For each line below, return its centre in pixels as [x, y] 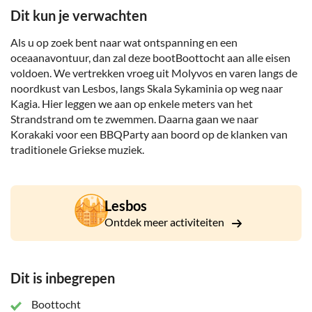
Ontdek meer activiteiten [165, 222]
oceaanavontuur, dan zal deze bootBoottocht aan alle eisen [150, 58]
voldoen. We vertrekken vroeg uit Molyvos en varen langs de [154, 73]
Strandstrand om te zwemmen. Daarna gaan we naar [134, 119]
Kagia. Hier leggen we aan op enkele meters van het [132, 104]
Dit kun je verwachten [79, 16]
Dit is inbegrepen [63, 278]
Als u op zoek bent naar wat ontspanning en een [124, 42]
